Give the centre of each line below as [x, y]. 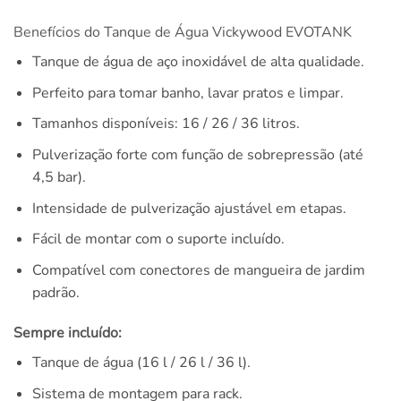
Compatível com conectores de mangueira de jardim [198, 270]
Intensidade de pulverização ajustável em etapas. [189, 208]
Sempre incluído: [68, 333]
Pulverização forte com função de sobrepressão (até [197, 154]
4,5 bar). [59, 177]
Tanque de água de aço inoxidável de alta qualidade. [198, 62]
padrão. [55, 292]
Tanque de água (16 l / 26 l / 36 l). [141, 363]
